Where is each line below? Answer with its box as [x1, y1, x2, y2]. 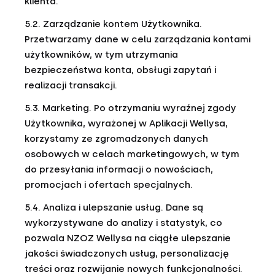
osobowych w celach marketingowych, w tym [25, 149, 239, 160]
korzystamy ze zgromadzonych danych [25, 133, 208, 144]
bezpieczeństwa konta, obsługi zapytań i [25, 64, 216, 76]
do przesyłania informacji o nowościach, [25, 164, 213, 175]
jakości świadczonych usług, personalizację [25, 248, 229, 259]
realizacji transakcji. [25, 80, 117, 91]
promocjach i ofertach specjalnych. [25, 179, 193, 190]
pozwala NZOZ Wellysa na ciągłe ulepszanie [25, 233, 231, 244]
